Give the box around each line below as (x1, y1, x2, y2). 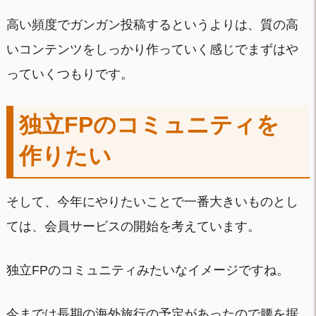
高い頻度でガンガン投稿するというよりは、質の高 (6, 18, 298, 32)
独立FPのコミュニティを (18, 112, 279, 138)
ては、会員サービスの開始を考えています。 (6, 219, 260, 233)
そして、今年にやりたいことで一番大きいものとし (6, 194, 298, 209)
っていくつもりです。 (6, 67, 133, 82)
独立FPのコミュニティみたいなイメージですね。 (6, 262, 289, 277)
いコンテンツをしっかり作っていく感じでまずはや (6, 42, 298, 57)
